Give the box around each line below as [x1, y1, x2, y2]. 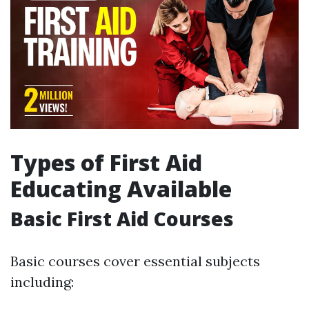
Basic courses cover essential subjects [10, 252, 260, 270]
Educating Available [10, 174, 232, 204]
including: [10, 273, 74, 291]
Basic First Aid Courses [10, 206, 234, 232]
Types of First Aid [10, 148, 202, 178]
